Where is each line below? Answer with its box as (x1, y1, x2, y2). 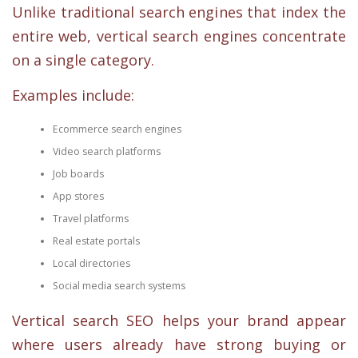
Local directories (52, 256, 130, 270)
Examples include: (12, 85, 134, 105)
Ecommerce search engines (52, 121, 181, 136)
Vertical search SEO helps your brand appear (12, 311, 346, 331)
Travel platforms (52, 211, 129, 225)
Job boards (52, 166, 104, 181)
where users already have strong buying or (12, 335, 346, 355)
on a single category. (12, 50, 154, 70)
